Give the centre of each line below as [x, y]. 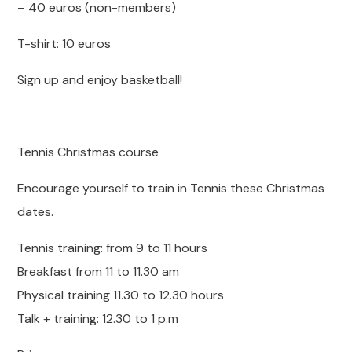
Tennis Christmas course [88, 152]
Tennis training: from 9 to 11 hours [113, 248]
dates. [36, 212]
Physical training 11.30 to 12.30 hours [121, 295]
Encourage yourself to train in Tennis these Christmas [171, 188]
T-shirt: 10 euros [64, 44]
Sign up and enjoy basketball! [100, 80]
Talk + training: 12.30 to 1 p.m [98, 319]
